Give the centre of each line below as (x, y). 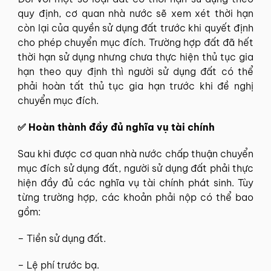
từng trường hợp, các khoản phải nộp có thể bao (135, 197)
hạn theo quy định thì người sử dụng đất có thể (135, 71)
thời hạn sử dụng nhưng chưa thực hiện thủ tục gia (135, 57)
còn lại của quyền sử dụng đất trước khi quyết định (135, 28)
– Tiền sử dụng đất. (62, 238)
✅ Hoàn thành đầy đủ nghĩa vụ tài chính (116, 127)
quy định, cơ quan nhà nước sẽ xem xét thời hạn (135, 13)
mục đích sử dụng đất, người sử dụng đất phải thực (135, 168)
